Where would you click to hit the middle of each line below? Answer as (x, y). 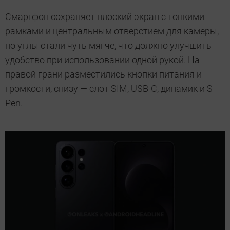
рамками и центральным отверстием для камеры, (112, 31)
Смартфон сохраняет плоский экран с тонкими (105, 17)
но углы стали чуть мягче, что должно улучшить (108, 46)
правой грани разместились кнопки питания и (103, 74)
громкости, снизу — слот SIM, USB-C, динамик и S (109, 89)
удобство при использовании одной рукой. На (102, 60)
